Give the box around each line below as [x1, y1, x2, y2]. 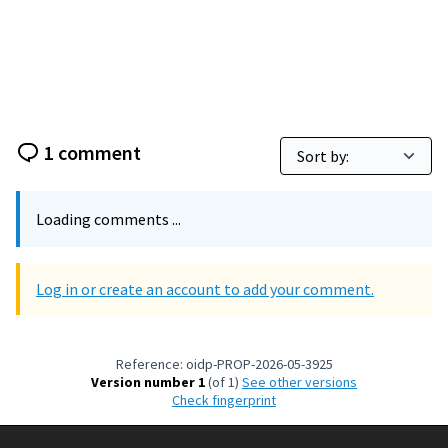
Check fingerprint [180, 391, 276, 409]
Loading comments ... [36, 209, 181, 229]
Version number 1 [91, 373, 205, 391]
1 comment [44, 139, 141, 165]
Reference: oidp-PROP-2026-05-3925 [115, 355, 333, 373]
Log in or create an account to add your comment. [36, 279, 374, 299]
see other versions [250, 373, 357, 391]
